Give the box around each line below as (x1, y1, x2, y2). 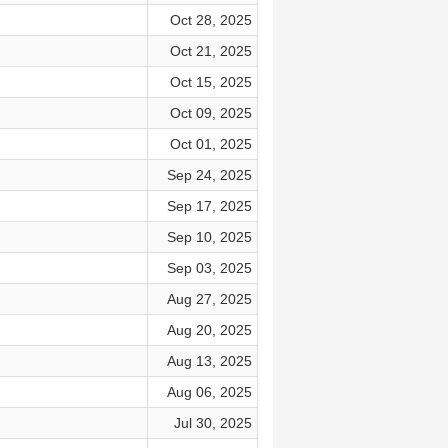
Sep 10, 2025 (166, 229, 252, 245)
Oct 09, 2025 (169, 105, 252, 121)
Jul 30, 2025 (173, 415, 252, 431)
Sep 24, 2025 (166, 167, 252, 183)
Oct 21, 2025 (169, 43, 252, 59)
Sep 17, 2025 (166, 198, 252, 214)
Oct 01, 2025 (169, 136, 252, 152)
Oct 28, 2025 (169, 12, 252, 28)
